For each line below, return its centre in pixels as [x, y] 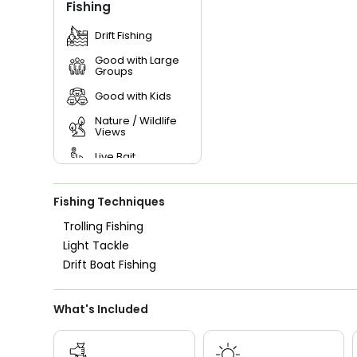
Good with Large [137, 60]
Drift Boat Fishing [110, 264]
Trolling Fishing [104, 226]
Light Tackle [96, 245]
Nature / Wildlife [136, 120]
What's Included [101, 309]
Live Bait [116, 156]
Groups [114, 71]
